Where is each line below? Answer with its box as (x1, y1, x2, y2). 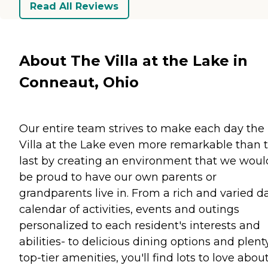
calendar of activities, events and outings (19, 202, 239, 216)
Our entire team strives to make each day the (19, 121, 264, 135)
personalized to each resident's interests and (19, 218, 260, 232)
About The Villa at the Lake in (19, 51, 248, 69)
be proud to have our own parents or (19, 170, 217, 184)
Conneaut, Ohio (19, 73, 139, 91)
